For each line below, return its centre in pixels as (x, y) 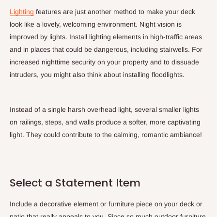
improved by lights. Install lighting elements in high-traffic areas (106, 37)
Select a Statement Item (75, 183)
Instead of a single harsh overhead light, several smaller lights (104, 110)
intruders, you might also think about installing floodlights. (97, 75)
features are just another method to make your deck (115, 12)
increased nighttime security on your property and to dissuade (104, 62)
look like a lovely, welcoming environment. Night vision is (96, 24)
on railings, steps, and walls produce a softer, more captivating (105, 122)
